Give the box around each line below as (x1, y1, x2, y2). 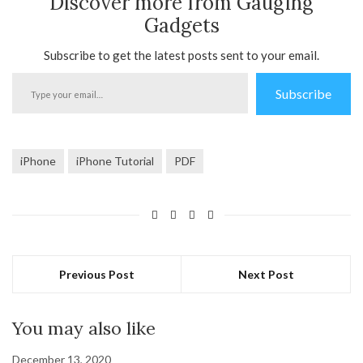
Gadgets (143, 13, 220, 39)
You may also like (12, 317, 156, 340)
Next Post (237, 267, 294, 282)
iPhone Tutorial (76, 154, 154, 169)
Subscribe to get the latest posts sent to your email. (44, 48, 319, 63)
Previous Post (59, 267, 135, 282)
